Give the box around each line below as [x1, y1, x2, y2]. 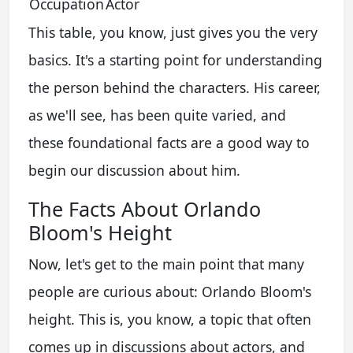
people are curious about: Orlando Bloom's [28, 281, 311, 301]
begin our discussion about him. [28, 160, 240, 180]
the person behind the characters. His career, [28, 77, 321, 97]
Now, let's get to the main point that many [28, 254, 304, 273]
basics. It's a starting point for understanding [28, 50, 322, 69]
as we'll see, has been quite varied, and [28, 105, 286, 124]
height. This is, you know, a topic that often [28, 309, 311, 329]
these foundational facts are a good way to [28, 132, 310, 152]
